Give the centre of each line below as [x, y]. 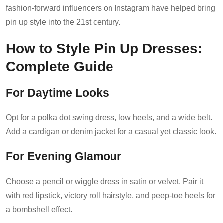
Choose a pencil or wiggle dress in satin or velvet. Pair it [105, 181]
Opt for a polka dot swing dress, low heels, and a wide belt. [109, 117]
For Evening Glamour [64, 156]
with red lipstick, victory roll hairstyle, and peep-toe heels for [111, 195]
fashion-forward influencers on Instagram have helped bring [111, 8]
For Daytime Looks [57, 93]
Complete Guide [60, 66]
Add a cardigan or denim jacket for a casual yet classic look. [111, 131]
